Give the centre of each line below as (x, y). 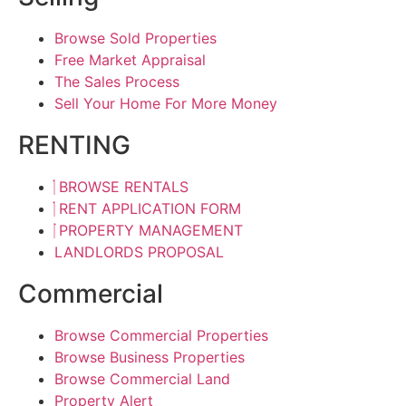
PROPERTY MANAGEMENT (151, 231)
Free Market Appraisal (130, 60)
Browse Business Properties (150, 358)
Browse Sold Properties (135, 39)
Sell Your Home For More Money (166, 104)
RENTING (74, 145)
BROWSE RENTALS (124, 187)
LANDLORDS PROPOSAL (139, 252)
